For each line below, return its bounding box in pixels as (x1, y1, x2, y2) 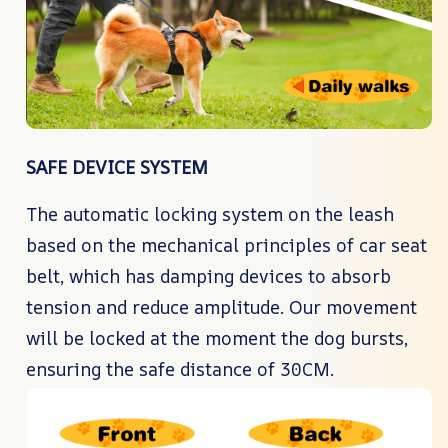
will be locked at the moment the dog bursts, (26, 325, 408, 350)
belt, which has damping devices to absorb (26, 263, 391, 288)
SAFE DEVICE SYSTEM (26, 154, 208, 179)
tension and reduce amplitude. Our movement (26, 294, 417, 319)
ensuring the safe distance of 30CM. (26, 356, 334, 381)
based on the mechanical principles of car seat (26, 232, 427, 257)
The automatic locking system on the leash (26, 201, 394, 226)
